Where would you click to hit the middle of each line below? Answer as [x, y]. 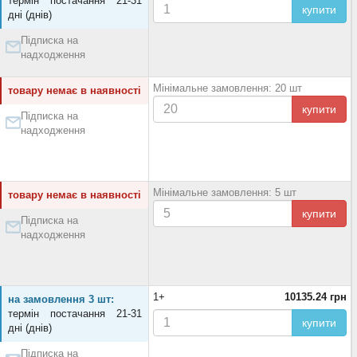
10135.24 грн [316, 297]
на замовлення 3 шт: [61, 299]
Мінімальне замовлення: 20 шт [228, 88]
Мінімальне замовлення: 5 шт [225, 192]
